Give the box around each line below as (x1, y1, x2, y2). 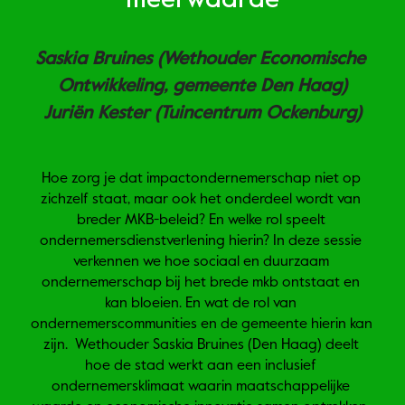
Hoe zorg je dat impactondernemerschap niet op (41, 172, 361, 187)
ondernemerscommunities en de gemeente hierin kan (31, 317, 372, 333)
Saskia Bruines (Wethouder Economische (34, 52, 365, 70)
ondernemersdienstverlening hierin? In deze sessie (40, 234, 362, 250)
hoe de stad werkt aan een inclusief (85, 359, 316, 374)
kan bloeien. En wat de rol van (105, 297, 297, 312)
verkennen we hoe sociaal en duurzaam (72, 255, 329, 270)
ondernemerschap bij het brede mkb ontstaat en (42, 276, 360, 291)
